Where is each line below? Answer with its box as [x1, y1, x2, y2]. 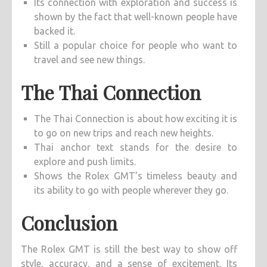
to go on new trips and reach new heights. [34, 128, 213, 139]
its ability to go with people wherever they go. [34, 185, 228, 196]
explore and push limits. [34, 156, 136, 167]
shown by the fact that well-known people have [34, 11, 237, 23]
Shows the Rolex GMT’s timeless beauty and [34, 170, 237, 182]
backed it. [34, 26, 75, 37]
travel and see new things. [34, 54, 145, 66]
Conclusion [21, 210, 117, 236]
